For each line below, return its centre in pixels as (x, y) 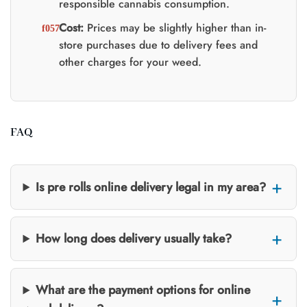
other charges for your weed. (130, 62)
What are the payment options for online (143, 290)
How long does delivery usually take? (134, 239)
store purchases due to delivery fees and (158, 45)
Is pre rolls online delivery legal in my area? (151, 187)
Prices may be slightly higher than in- (174, 27)
